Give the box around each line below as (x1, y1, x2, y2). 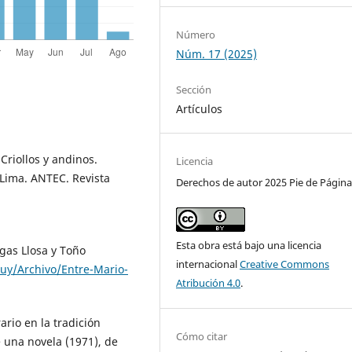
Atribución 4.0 (176, 276, 241, 291)
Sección (176, 82, 212, 97)
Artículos (176, 101, 223, 117)
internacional (176, 257, 240, 272)
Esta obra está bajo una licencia (176, 238, 322, 253)
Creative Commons (240, 257, 330, 272)
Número (176, 27, 216, 42)
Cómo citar (176, 329, 228, 344)
